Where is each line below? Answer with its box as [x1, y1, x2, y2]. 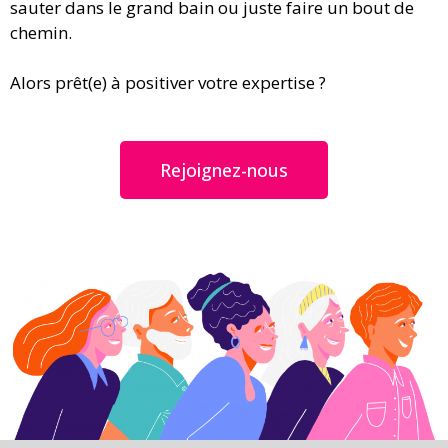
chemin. [10, 20, 72, 44]
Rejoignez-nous [160, 157, 288, 182]
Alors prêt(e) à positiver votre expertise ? [10, 71, 326, 95]
